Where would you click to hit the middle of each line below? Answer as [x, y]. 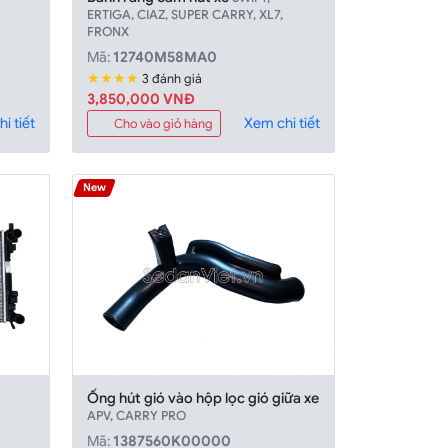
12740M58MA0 [165, 57]
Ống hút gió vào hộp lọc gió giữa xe [203, 397]
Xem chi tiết [281, 123]
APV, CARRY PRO [137, 415]
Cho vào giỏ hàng [164, 123]
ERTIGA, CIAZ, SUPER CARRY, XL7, [185, 14]
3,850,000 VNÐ [141, 99]
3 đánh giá [172, 79]
